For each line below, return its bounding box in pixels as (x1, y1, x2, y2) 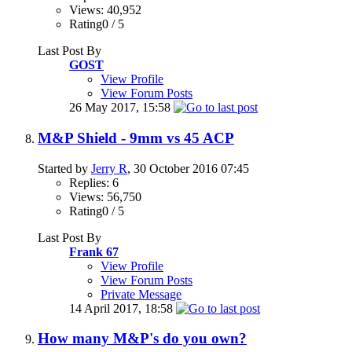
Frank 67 (69, 244, 119, 258)
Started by (38, 161, 91, 175)
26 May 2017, (69, 101, 142, 115)
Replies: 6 (69, 175, 119, 189)
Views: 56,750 (69, 189, 141, 203)
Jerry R (91, 161, 127, 175)
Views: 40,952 (69, 3, 141, 17)
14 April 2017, (69, 301, 145, 315)
